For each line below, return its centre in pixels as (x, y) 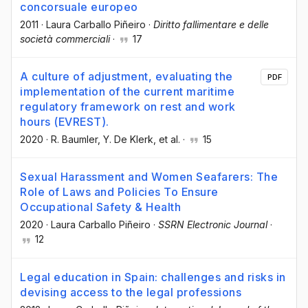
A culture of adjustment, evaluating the (126, 77)
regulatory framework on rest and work (128, 107)
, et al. (167, 140)
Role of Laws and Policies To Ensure (119, 192)
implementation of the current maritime (127, 92)
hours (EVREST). (65, 122)
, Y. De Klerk (125, 140)
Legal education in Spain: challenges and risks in (153, 277)
